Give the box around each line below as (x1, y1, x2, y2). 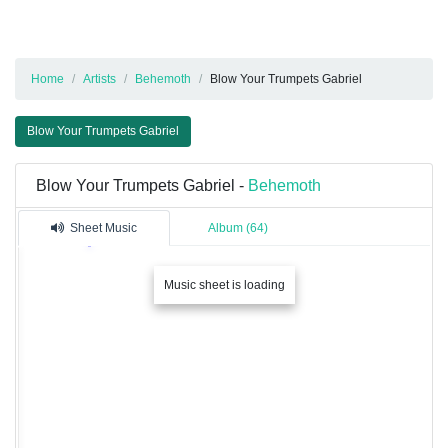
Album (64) (208, 221, 268, 236)
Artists (83, 72, 116, 87)
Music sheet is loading (163, 278, 285, 293)
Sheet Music (70, 221, 137, 236)
